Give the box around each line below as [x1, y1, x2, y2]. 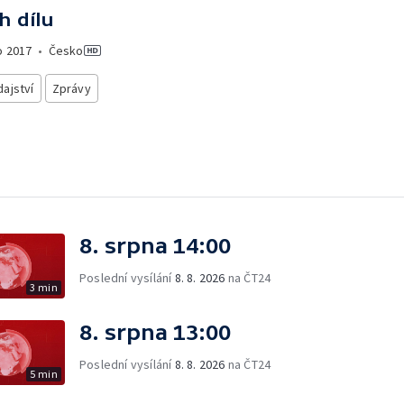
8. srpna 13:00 [79, 319, 231, 344]
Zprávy [51, 80, 91, 96]
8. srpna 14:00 [79, 233, 231, 258]
